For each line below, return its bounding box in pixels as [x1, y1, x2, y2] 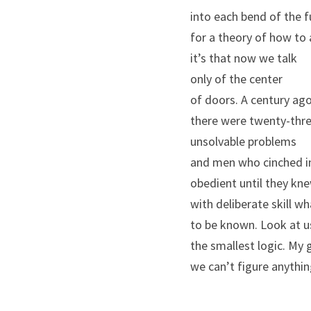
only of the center [190, 71, 283, 87]
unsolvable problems [190, 133, 296, 149]
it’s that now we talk [190, 50, 297, 66]
